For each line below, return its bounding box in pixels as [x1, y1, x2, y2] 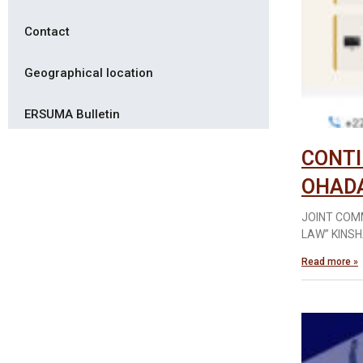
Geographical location [24, 66, 153, 81]
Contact [24, 24, 70, 40]
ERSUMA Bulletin [24, 107, 120, 122]
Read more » [301, 256, 358, 268]
